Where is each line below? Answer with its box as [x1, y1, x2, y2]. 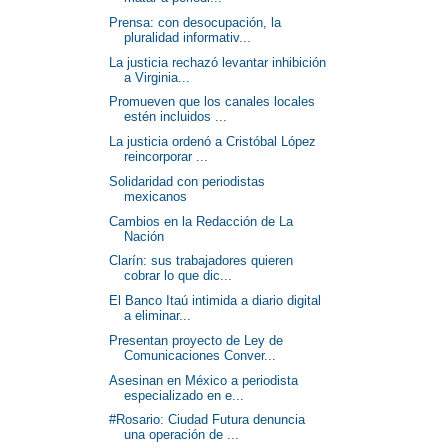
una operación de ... [124, 427, 240, 443]
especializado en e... [124, 387, 245, 403]
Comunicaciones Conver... [124, 347, 277, 363]
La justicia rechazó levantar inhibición [109, 54, 327, 70]
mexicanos [124, 188, 188, 204]
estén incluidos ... [124, 109, 228, 125]
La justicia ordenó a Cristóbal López [109, 134, 317, 149]
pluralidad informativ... [124, 29, 252, 45]
